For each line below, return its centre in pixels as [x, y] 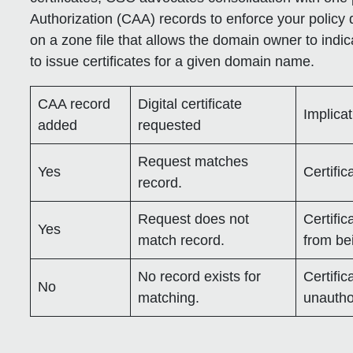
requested [170, 125]
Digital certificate [190, 104]
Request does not [194, 219]
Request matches [193, 161]
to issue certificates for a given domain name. [173, 61]
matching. [169, 297]
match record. [182, 240]
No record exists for [200, 276]
